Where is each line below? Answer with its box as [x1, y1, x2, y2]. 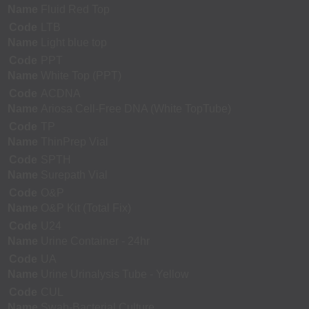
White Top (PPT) [41, 69, 121, 81]
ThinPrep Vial [41, 135, 108, 148]
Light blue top [41, 36, 107, 48]
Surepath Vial [41, 168, 108, 181]
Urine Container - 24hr [41, 235, 150, 247]
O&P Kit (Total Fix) [41, 201, 131, 214]
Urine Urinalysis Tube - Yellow [41, 268, 189, 280]
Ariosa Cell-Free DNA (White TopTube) [41, 102, 231, 114]
